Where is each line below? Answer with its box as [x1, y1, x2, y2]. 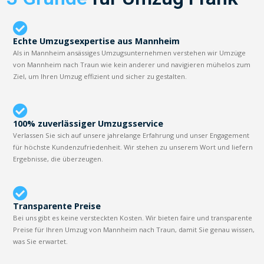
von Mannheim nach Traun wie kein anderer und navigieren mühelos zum [13, 60, 251, 69]
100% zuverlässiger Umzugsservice [13, 117, 164, 129]
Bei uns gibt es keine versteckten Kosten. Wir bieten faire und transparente [13, 213, 253, 222]
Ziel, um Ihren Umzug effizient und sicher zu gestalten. [13, 71, 187, 81]
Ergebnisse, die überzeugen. [13, 154, 104, 163]
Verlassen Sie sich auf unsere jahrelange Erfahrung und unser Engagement [13, 130, 250, 140]
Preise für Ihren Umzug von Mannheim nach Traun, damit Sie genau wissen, [13, 225, 255, 234]
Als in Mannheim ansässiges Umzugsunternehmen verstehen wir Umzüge [13, 48, 246, 57]
